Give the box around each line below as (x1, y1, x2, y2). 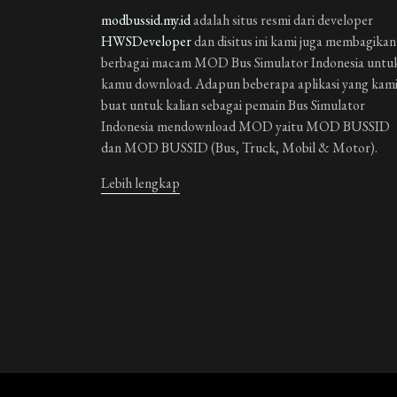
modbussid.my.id (101, 11, 191, 29)
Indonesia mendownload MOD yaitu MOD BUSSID (101, 117, 390, 136)
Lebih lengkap (101, 174, 180, 192)
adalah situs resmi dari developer (191, 11, 373, 29)
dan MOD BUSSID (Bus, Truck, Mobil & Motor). (101, 138, 378, 157)
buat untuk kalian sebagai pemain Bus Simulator (101, 96, 365, 114)
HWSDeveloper (101, 32, 191, 51)
